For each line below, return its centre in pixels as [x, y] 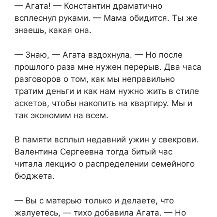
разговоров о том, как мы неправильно [95, 79]
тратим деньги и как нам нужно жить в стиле [107, 91]
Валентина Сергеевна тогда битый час [93, 152]
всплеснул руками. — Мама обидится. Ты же [106, 18]
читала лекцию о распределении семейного [105, 164]
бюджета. [35, 176]
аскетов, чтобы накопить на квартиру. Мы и [103, 103]
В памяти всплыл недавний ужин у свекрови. [107, 140]
